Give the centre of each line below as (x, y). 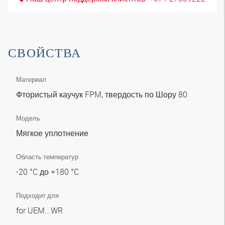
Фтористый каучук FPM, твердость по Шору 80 (103, 94)
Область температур (47, 157)
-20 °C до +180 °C (48, 172)
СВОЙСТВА (44, 53)
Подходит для (37, 195)
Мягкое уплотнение (53, 133)
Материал (31, 79)
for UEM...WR (40, 210)
